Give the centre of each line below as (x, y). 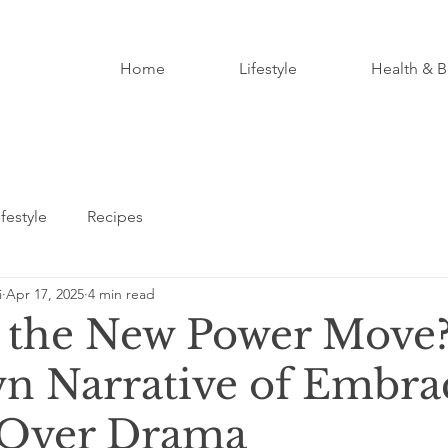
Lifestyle (267, 68)
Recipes (115, 216)
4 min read (121, 293)
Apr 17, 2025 (45, 293)
